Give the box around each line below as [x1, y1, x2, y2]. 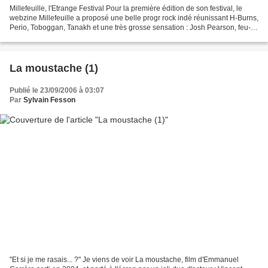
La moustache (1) [10, 62, 98, 74]
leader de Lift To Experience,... [10, 32, 108, 41]
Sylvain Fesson [23, 95, 75, 104]
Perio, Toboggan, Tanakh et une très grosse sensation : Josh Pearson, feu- [10, 23, 251, 32]
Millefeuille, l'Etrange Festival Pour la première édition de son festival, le [10, 4, 242, 13]
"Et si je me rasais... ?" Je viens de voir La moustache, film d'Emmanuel [10, 255, 239, 264]
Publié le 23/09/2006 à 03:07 [10, 86, 104, 95]
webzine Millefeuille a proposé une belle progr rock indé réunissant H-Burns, [10, 13, 258, 22]
